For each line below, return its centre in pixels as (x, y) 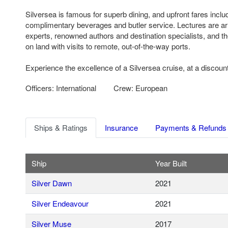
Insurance (121, 128)
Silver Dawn (52, 183)
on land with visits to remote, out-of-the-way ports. (108, 46)
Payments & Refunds (191, 128)
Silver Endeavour (60, 204)
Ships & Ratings (61, 128)
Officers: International (62, 88)
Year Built (171, 163)
